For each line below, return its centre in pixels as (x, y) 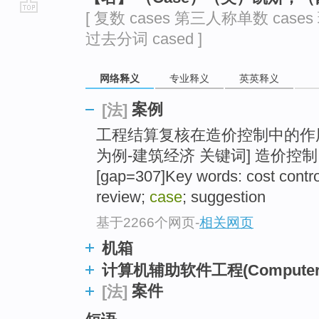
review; (123, 197)
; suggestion (224, 197)
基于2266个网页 (146, 222)
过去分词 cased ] (144, 39)
